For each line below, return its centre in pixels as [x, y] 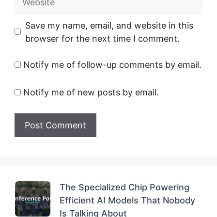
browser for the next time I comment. [102, 38]
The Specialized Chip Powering [124, 187]
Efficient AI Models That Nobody [127, 200]
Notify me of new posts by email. [91, 92]
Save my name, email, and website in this [109, 25]
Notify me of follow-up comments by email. [112, 64]
